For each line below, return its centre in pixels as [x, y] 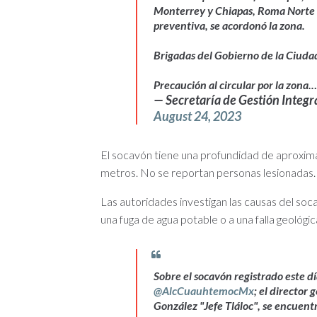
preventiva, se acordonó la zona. [229, 25]
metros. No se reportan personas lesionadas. [208, 173]
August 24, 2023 [197, 116]
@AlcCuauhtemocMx [204, 291]
